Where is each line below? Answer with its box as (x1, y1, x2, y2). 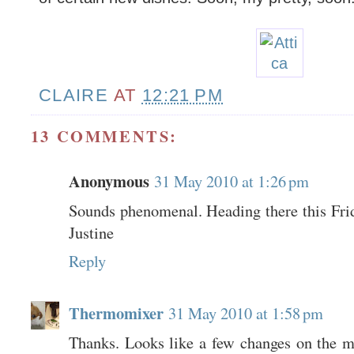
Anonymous (68, 168, 149, 193)
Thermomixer (68, 300, 164, 325)
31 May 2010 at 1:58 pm (168, 301, 323, 324)
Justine (68, 220, 114, 243)
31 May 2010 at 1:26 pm (153, 169, 309, 192)
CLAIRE (38, 85, 109, 106)
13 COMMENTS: (30, 123, 178, 148)
